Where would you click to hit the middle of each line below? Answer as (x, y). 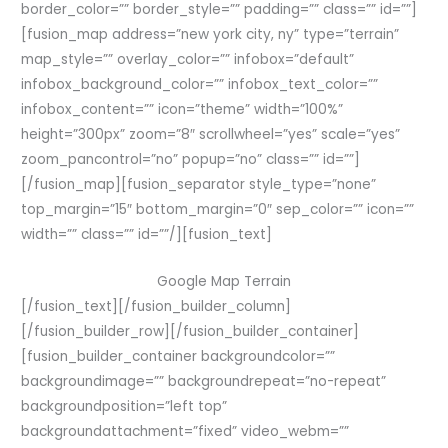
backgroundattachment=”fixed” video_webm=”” (185, 431)
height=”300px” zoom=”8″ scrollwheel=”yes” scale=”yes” (211, 135)
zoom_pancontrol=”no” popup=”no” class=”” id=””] (191, 160)
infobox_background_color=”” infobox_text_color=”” (200, 85)
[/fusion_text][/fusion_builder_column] (156, 306)
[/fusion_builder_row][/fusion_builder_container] (190, 331)
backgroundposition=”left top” (124, 406)
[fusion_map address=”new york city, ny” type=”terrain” (210, 35)
